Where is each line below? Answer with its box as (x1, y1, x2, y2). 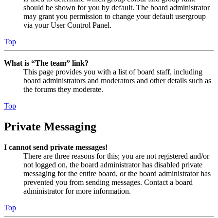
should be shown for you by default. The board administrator (23, 3, 210, 12)
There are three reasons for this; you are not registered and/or (23, 152, 209, 161)
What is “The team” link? (4, 59, 89, 68)
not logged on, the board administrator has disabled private (23, 161, 202, 169)
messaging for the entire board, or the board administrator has (23, 169, 211, 178)
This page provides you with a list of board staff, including (23, 68, 202, 76)
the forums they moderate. (23, 85, 103, 94)
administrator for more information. (23, 187, 131, 196)
